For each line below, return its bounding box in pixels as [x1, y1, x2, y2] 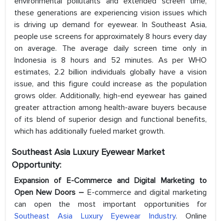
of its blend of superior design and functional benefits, [14, 114, 207, 125]
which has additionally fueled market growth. [14, 126, 165, 137]
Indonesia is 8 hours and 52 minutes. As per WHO [14, 55, 207, 66]
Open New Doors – [14, 187, 87, 198]
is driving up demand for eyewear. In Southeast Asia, [14, 20, 207, 30]
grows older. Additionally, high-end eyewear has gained [14, 91, 207, 101]
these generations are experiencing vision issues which [14, 8, 207, 18]
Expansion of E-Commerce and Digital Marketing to [14, 176, 207, 186]
